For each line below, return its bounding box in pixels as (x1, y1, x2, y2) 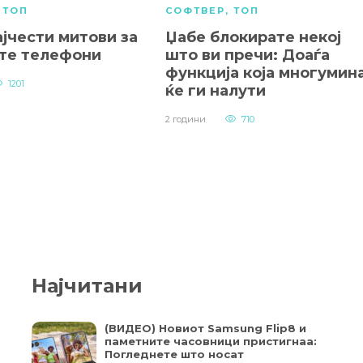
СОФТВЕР (165, 5, 225, 17)
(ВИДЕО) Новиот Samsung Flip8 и (105, 322, 306, 335)
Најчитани (32, 274, 143, 298)
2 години (165, 113, 206, 126)
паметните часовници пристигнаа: (105, 335, 317, 348)
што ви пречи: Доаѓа (165, 46, 330, 65)
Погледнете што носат (105, 348, 244, 361)
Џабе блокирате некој (165, 28, 341, 47)
